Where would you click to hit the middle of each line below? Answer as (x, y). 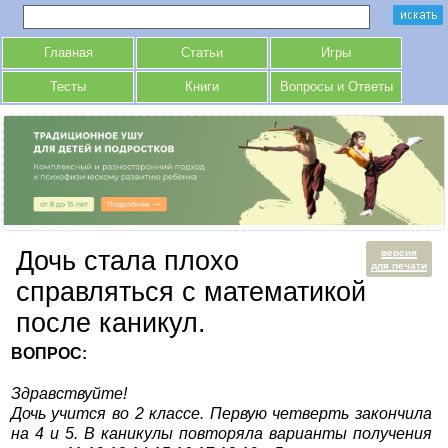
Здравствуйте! (68, 394)
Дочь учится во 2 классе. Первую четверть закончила (221, 414)
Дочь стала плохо (127, 261)
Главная (68, 53)
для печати (399, 266)
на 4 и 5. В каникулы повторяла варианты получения (221, 434)
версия (399, 253)
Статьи (202, 53)
